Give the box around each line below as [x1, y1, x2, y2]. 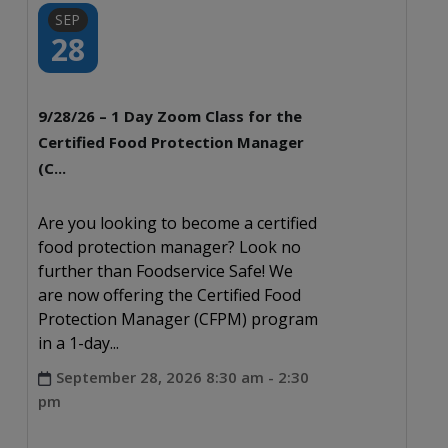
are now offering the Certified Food [37, 283, 301, 306]
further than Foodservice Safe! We [37, 259, 293, 282]
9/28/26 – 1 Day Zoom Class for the [37, 105, 302, 126]
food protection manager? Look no [37, 235, 301, 258]
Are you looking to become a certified [37, 211, 317, 234]
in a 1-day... [37, 331, 119, 354]
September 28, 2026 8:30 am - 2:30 [55, 366, 309, 387]
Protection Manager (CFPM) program [37, 307, 318, 330]
